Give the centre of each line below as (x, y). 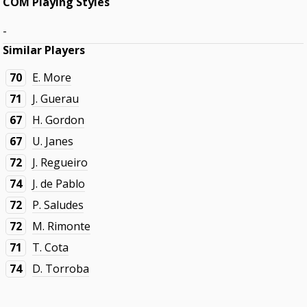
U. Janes (53, 142)
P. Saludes (58, 205)
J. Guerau (56, 99)
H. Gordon (59, 120)
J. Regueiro (60, 163)
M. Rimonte (62, 226)
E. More (52, 78)
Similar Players (44, 50)
